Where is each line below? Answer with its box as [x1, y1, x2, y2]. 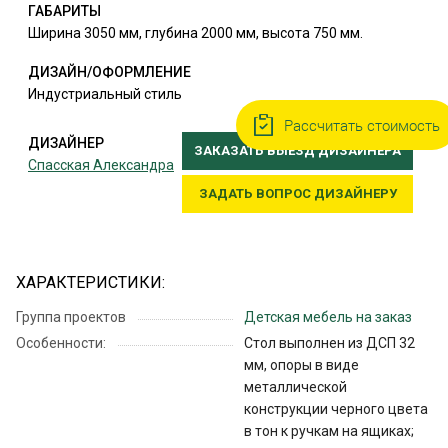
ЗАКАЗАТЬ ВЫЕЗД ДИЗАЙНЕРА [194, 143, 401, 159]
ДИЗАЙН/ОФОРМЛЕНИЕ [28, 64, 191, 81]
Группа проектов [16, 309, 126, 326]
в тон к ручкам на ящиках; [244, 423, 414, 440]
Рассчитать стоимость [284, 115, 440, 136]
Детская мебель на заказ [244, 309, 412, 326]
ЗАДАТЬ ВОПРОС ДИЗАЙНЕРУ [198, 186, 397, 202]
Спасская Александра [28, 157, 174, 174]
